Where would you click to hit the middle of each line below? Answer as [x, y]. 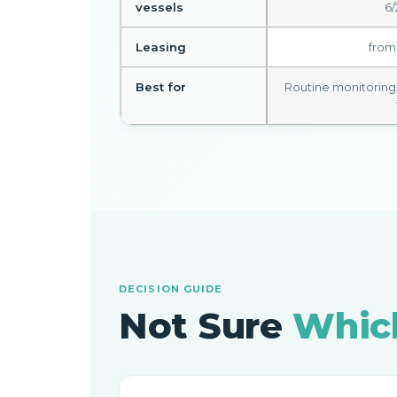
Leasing [161, 47]
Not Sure [206, 326]
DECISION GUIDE [171, 289]
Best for [161, 87]
